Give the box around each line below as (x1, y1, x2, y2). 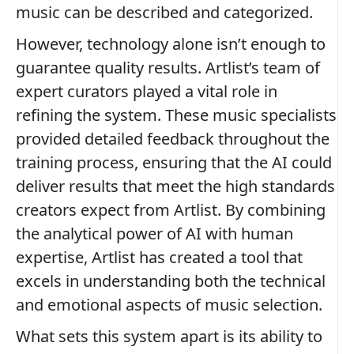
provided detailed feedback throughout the (16, 127, 330, 149)
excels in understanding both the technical (16, 269, 326, 292)
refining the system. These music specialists (16, 104, 337, 126)
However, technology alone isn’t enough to (16, 32, 326, 55)
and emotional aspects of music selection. (16, 293, 322, 315)
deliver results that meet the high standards (16, 175, 335, 197)
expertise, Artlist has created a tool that (16, 246, 303, 268)
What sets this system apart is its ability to (16, 325, 322, 347)
